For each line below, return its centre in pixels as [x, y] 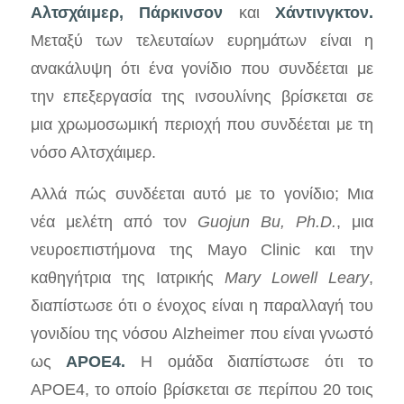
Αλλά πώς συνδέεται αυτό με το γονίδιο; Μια [202, 194]
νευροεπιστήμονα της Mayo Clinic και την [202, 250]
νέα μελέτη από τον [114, 222]
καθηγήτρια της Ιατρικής [128, 278]
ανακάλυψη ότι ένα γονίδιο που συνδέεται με [202, 68]
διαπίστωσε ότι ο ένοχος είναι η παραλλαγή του [202, 306]
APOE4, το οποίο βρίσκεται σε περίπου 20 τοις [202, 390]
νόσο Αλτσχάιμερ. [93, 151]
